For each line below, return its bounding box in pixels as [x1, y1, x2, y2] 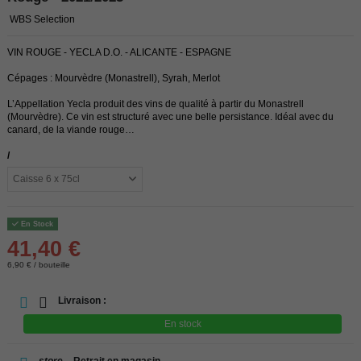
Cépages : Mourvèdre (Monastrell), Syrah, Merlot [7, 72, 220, 84]
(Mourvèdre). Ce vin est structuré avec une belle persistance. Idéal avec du [7, 110, 334, 122]
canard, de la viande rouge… [7, 123, 135, 135]
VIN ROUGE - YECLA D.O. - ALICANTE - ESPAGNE [7, 46, 231, 58]
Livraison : [56, 294, 106, 306]
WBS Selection [10, 13, 75, 25]
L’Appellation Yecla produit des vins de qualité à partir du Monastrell [7, 98, 304, 110]
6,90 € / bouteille [7, 259, 70, 269]
